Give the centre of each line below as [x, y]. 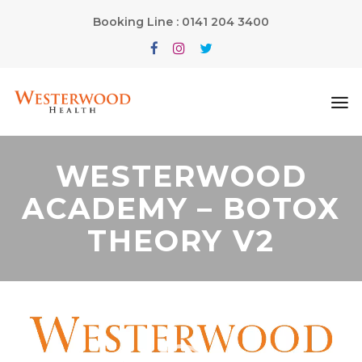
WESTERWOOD [181, 177]
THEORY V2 [181, 241]
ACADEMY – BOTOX [181, 209]
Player [29, 311]
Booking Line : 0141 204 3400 [181, 22]
